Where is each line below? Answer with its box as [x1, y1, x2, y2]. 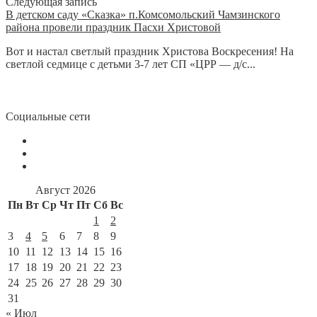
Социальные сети [6, 110, 91, 122]
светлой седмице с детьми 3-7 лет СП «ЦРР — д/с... [6, 57, 255, 70]
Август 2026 [35, 183, 96, 196]
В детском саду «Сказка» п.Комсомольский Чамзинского [6, 8, 280, 21]
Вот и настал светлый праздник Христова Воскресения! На [6, 45, 294, 57]
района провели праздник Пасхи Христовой [6, 21, 221, 33]
